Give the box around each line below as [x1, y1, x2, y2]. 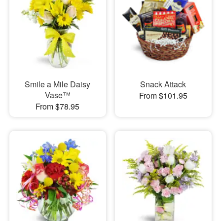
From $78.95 [36, 100, 80, 112]
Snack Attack [140, 78, 186, 90]
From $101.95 [139, 89, 187, 101]
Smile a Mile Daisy [25, 78, 91, 90]
